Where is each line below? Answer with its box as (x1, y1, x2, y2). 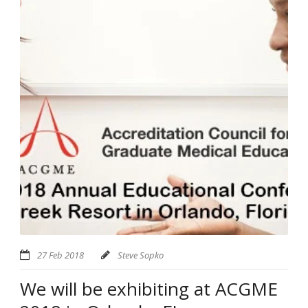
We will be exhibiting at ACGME (20, 276, 278, 302)
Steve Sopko (118, 249, 164, 262)
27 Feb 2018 (37, 249, 84, 262)
